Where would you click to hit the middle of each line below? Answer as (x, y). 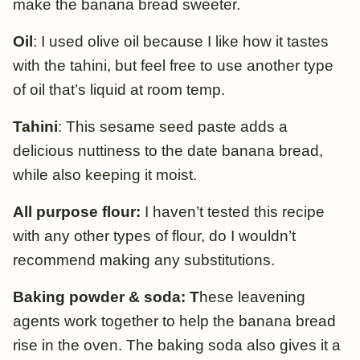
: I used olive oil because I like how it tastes (181, 41)
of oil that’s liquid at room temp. (119, 89)
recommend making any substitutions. (144, 260)
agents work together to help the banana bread (174, 321)
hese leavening (252, 297)
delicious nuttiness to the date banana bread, (168, 150)
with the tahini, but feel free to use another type (173, 65)
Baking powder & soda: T (106, 297)
